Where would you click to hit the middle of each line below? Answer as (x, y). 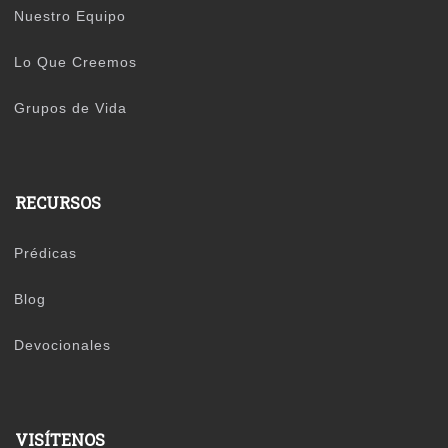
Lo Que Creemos (76, 61)
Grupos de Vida (71, 107)
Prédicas (46, 252)
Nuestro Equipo (70, 15)
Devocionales (63, 344)
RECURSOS (58, 202)
